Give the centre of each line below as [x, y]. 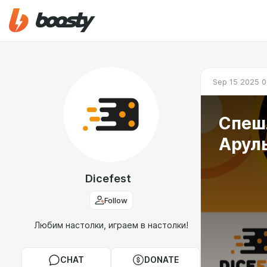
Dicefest [108, 178]
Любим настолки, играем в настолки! [111, 225]
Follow [116, 200]
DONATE [162, 260]
